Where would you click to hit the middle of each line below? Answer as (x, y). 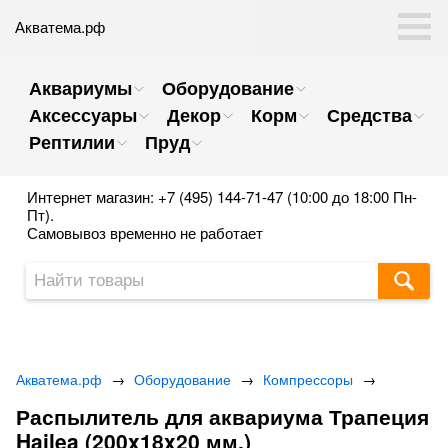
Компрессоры (308, 379)
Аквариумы (80, 88)
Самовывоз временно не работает (145, 232)
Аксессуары (83, 115)
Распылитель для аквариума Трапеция (222, 416)
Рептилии (72, 142)
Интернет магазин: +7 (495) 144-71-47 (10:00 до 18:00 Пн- (222, 196)
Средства (369, 115)
